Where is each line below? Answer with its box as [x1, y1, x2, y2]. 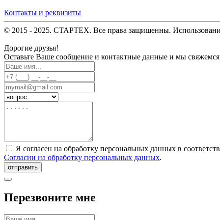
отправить [8, 164, 38, 171]
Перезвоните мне [4, 191, 96, 204]
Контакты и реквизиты [4, 8, 81, 17]
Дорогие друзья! [4, 44, 58, 53]
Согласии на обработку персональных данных [4, 153, 160, 162]
